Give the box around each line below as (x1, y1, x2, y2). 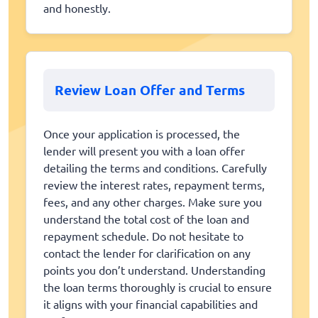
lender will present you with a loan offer (43, 143, 245, 158)
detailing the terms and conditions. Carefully (43, 160, 267, 175)
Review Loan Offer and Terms (55, 80, 245, 99)
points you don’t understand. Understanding (43, 262, 265, 277)
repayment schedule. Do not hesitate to (43, 228, 243, 243)
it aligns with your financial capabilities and (43, 296, 258, 311)
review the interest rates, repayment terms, (43, 177, 265, 192)
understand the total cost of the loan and (43, 211, 249, 226)
